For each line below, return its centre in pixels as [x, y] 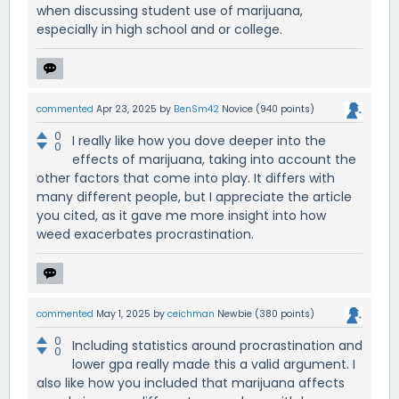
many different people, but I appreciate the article [194, 197]
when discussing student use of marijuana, [170, 11]
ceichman [191, 314]
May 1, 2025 [123, 314]
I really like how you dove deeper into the [199, 141]
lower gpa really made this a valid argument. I [214, 365]
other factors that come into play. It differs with [186, 179]
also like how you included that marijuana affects [191, 383]
